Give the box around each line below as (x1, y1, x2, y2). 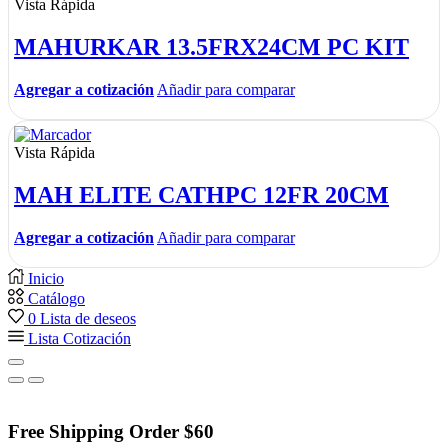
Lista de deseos (40, 310, 136, 327)
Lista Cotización (28, 330, 131, 347)
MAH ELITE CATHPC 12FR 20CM (14, 182, 389, 209)
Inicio (28, 270, 64, 287)
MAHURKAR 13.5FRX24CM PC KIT (14, 34, 409, 61)
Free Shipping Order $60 (8, 420, 214, 442)
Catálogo (28, 290, 85, 307)
